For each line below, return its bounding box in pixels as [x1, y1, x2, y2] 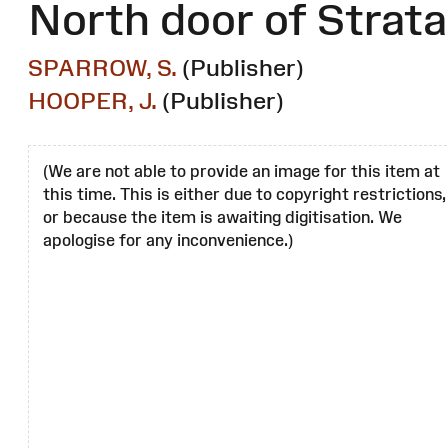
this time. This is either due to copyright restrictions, [43, 185, 446, 204]
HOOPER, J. [28, 87, 157, 115]
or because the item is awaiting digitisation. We [43, 208, 402, 227]
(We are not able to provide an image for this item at [43, 162, 440, 181]
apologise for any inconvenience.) [43, 231, 293, 250]
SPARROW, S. [28, 54, 177, 82]
